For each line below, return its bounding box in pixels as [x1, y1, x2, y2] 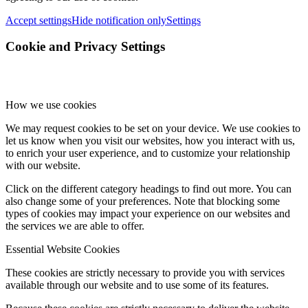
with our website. [5, 159, 80, 172]
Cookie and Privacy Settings [5, 39, 165, 54]
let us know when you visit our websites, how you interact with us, [5, 135, 295, 147]
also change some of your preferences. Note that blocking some [5, 195, 280, 208]
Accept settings [5, 14, 71, 26]
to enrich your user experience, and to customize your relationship [5, 147, 290, 159]
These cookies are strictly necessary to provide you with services [5, 267, 285, 279]
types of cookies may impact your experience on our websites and [5, 208, 290, 220]
